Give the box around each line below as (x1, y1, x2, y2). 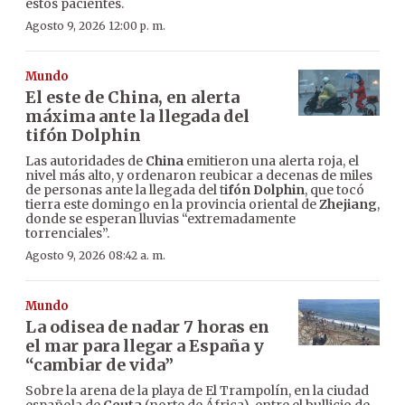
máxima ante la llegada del (25, 106, 250, 127)
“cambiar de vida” (25, 354, 174, 376)
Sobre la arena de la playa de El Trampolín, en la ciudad (25, 382, 369, 400)
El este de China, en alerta (25, 87, 240, 108)
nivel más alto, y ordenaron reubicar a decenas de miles (25, 167, 372, 184)
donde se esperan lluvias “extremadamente (25, 211, 296, 228)
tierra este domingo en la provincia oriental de (25, 196, 319, 213)
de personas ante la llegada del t (25, 182, 224, 199)
